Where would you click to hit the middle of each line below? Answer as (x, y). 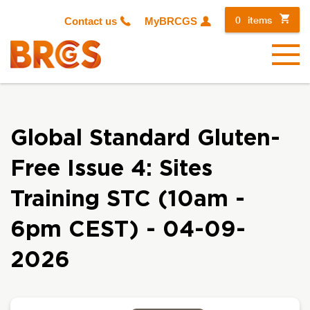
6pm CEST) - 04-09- (128, 230)
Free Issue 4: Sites (111, 169)
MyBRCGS (171, 21)
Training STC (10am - (128, 199)
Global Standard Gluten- (145, 138)
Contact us (91, 21)
